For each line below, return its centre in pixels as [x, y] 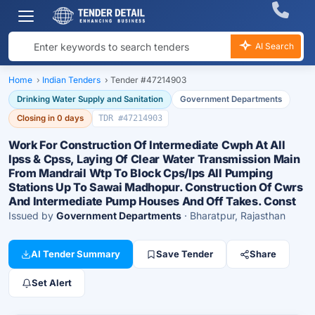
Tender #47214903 [148, 80]
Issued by [32, 216]
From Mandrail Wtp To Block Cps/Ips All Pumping [141, 173]
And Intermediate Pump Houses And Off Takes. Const [152, 201]
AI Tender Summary [76, 254]
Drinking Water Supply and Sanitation [90, 99]
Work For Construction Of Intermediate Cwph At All [147, 145]
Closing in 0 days [50, 118]
